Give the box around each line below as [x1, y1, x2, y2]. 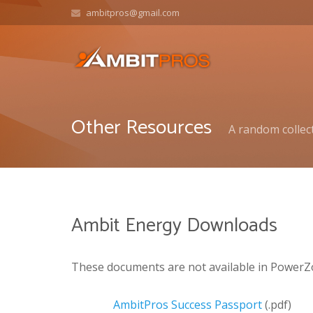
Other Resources [71, 110, 212, 145]
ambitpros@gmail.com [85, 6, 180, 19]
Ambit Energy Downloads [71, 209, 277, 242]
